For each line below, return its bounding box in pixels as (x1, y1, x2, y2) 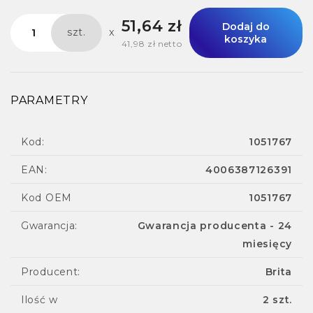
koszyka (224, 32, 268, 45)
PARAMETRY (10, 93, 88, 107)
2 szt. (262, 293, 292, 306)
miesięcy (242, 237, 292, 250)
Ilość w (21, 293, 58, 306)
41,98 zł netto (121, 38, 182, 50)
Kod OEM (21, 191, 72, 204)
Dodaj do (221, 20, 270, 33)
